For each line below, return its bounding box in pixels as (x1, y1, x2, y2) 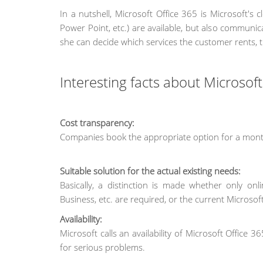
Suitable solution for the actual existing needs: (60, 165, 241, 177)
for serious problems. (60, 241, 145, 253)
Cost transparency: (60, 117, 134, 129)
